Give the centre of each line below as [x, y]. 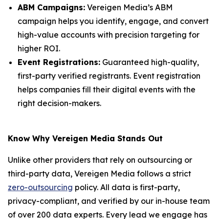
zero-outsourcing [40, 187]
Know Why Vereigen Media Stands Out [85, 138]
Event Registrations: [59, 62]
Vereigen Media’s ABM [129, 7]
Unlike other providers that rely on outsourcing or [100, 160]
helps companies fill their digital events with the [107, 89]
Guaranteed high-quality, [150, 62]
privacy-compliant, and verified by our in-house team [109, 201]
